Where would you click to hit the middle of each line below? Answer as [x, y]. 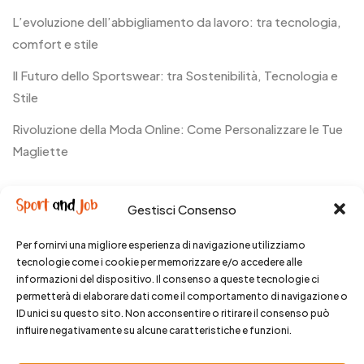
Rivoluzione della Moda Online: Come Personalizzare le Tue [178, 128]
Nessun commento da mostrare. [105, 237]
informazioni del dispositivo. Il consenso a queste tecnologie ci [168, 279]
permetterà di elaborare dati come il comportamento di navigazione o [182, 296]
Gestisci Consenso [182, 209]
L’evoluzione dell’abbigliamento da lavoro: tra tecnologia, [177, 21]
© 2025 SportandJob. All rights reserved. [182, 343]
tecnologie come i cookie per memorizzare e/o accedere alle [159, 262]
